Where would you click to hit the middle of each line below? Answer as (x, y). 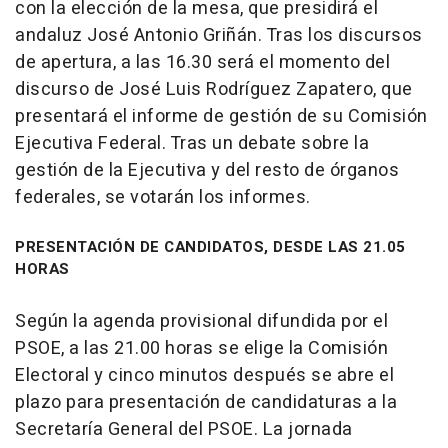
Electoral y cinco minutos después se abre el (204, 375)
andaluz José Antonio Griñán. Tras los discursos (219, 35)
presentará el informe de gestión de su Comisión (221, 116)
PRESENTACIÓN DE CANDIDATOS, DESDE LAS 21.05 (210, 247)
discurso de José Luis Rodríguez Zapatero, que (214, 89)
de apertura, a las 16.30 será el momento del (202, 62)
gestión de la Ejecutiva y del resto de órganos (207, 170)
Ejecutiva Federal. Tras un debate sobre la (192, 143)
